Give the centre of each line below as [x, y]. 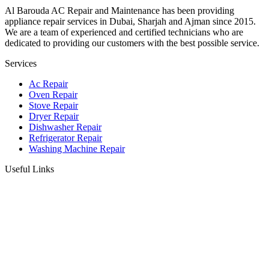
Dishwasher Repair [65, 127]
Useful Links [29, 169]
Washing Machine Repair [77, 148]
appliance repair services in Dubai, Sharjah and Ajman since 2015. [130, 21]
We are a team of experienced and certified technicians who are [124, 32]
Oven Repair [53, 94]
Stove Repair [53, 105]
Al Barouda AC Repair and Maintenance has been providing [119, 10]
